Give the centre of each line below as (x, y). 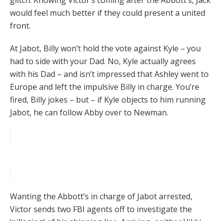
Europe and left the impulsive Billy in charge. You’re (105, 87)
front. (20, 26)
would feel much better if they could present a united (108, 13)
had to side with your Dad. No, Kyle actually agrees (103, 61)
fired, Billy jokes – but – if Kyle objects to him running (108, 100)
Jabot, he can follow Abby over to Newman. (89, 113)
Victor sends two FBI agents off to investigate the (101, 209)
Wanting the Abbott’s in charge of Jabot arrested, (101, 197)
